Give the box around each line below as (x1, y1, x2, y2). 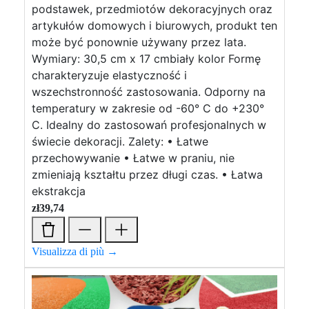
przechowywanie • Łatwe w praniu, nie (32, 151, 235, 165)
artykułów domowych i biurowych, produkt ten (32, 19, 277, 32)
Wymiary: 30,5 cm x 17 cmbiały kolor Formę (32, 52, 261, 66)
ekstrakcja (32, 184, 86, 198)
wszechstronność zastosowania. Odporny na (32, 85, 266, 99)
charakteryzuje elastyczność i (32, 68, 187, 82)
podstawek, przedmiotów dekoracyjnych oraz (32, 2, 272, 16)
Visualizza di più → (32, 246, 118, 257)
